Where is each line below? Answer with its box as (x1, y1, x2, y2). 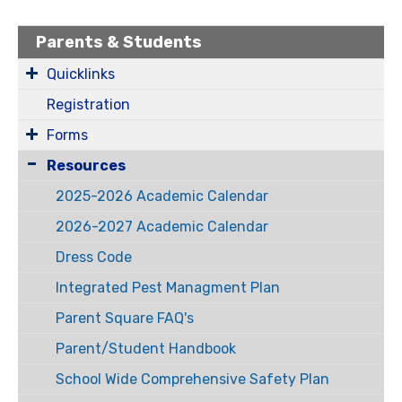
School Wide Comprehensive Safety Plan (55, 371, 329, 388)
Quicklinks (47, 66, 115, 83)
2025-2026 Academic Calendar (55, 188, 268, 205)
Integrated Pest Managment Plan (55, 279, 280, 296)
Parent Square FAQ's (55, 310, 194, 327)
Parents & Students (36, 32, 202, 52)
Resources (47, 157, 126, 174)
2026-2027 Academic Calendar (55, 218, 268, 235)
